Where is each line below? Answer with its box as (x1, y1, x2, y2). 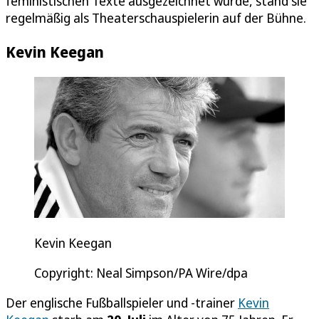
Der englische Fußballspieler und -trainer (6, 294, 238, 312)
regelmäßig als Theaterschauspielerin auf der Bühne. (6, 9, 306, 26)
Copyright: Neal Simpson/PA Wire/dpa (34, 264, 248, 282)
